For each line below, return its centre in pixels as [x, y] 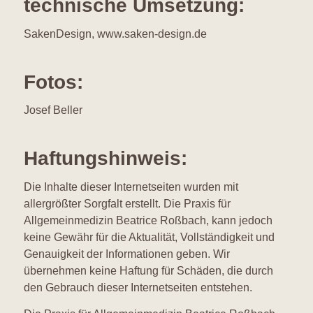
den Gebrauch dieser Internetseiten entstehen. [138, 287]
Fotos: [53, 82]
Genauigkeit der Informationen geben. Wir [126, 254]
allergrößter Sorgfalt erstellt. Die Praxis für [127, 203]
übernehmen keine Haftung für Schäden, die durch [148, 270]
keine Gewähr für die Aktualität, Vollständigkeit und [149, 237]
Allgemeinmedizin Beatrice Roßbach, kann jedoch [148, 220]
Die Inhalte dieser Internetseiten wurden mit [131, 187]
